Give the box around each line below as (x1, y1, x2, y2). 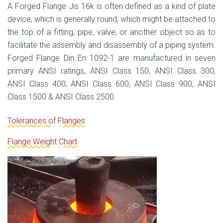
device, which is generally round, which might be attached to (7, 14, 216, 24)
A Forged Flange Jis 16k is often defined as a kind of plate (7, 1, 216, 11)
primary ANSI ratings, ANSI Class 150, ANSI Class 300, (7, 66, 216, 76)
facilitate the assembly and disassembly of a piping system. (7, 40, 216, 50)
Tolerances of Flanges (7, 115, 85, 125)
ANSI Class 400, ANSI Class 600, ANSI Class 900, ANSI (7, 79, 216, 89)
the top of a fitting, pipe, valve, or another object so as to (7, 27, 216, 37)
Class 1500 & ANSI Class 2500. (7, 92, 116, 102)
